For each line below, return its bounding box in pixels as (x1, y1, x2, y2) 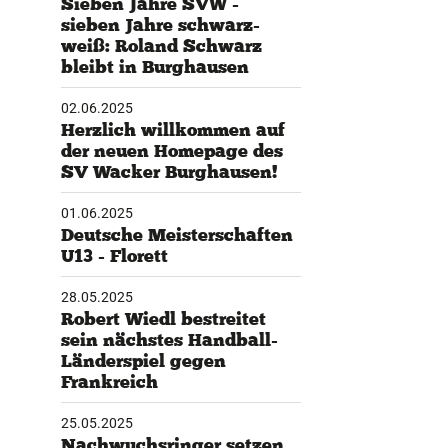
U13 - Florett (60, 244, 168, 267)
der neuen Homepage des (60, 139, 283, 162)
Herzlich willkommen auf (60, 118, 285, 141)
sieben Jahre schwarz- (60, 13, 260, 36)
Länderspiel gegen (60, 349, 226, 372)
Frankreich (60, 370, 158, 393)
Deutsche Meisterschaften (60, 223, 293, 246)
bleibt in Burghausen (60, 55, 249, 78)
